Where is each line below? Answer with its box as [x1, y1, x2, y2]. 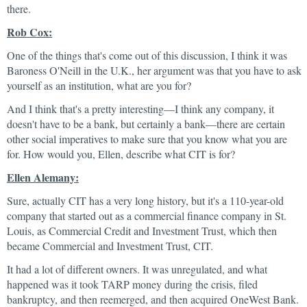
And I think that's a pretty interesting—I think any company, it [7, 101, 274, 116]
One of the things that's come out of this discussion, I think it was [7, 48, 287, 62]
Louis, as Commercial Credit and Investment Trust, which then [7, 223, 277, 238]
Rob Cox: [7, 24, 52, 40]
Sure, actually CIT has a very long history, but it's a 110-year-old [7, 193, 284, 208]
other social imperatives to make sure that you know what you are [7, 132, 287, 146]
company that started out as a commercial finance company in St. [7, 208, 286, 223]
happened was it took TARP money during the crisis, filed [7, 277, 258, 291]
